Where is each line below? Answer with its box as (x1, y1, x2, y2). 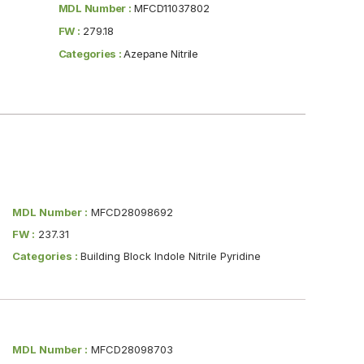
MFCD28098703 (87, 342, 173, 356)
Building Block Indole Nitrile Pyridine (80, 249, 261, 262)
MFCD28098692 (87, 205, 173, 219)
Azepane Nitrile (123, 46, 198, 60)
